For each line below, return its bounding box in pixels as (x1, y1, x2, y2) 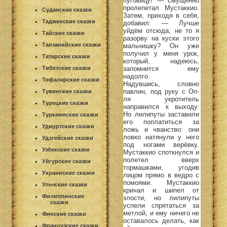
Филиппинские (42, 193, 84, 199)
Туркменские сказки (42, 111, 98, 118)
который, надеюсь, (123, 57, 199, 65)
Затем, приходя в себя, (123, 11, 199, 19)
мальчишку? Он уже (123, 42, 199, 50)
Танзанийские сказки (42, 42, 101, 48)
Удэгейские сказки (42, 135, 93, 141)
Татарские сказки (42, 53, 90, 59)
